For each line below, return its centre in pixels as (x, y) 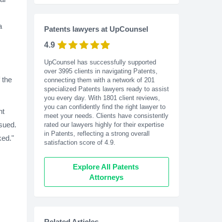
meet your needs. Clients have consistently (106, 116)
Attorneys (107, 177)
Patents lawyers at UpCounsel (96, 29)
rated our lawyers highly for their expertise (104, 125)
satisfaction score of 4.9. (80, 143)
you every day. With (73, 98)
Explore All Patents (106, 167)
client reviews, (138, 98)
